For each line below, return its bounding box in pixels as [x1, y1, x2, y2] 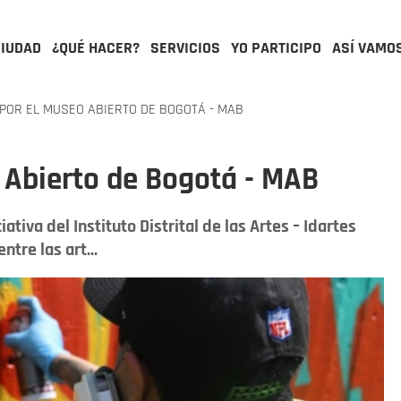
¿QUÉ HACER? [52, 38, 140, 58]
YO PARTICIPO [231, 38, 321, 58]
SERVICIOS [150, 38, 220, 58]
